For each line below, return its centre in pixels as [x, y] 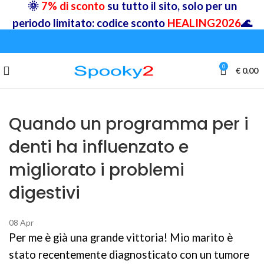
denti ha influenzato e [99, 147]
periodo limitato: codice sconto [90, 23]
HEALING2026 [204, 23]
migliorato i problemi [97, 170]
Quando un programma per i [129, 124]
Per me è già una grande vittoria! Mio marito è [121, 237]
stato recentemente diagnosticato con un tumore [129, 255]
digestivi [44, 193]
